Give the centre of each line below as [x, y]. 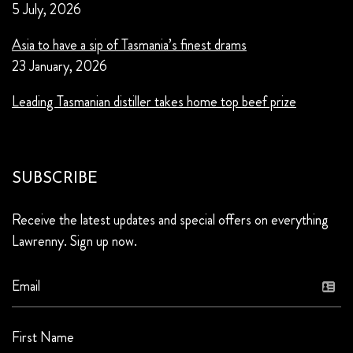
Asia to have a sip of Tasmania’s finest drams [129, 45]
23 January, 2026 [59, 66]
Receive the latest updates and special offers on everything [170, 219]
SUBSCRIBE [55, 178]
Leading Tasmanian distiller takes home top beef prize [154, 101]
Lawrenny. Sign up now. [74, 241]
